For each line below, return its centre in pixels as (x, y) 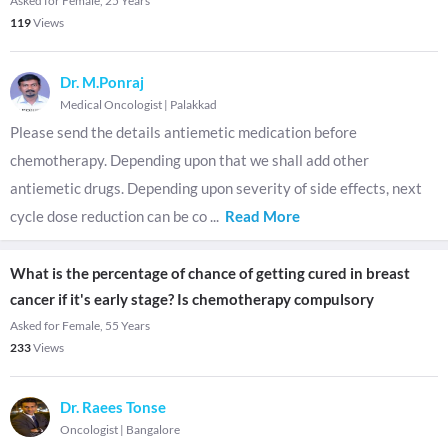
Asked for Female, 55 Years (80, 325)
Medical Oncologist (111, 104)
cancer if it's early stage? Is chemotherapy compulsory (192, 299)
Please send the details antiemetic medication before (183, 132)
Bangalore (153, 429)
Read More (262, 216)
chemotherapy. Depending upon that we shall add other (189, 160)
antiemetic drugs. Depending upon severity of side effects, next (216, 188)
